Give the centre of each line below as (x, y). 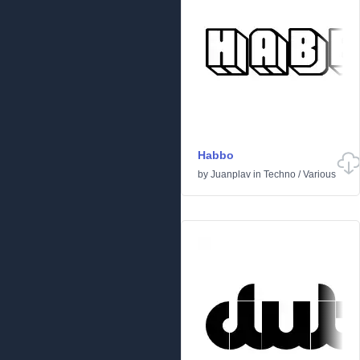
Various (319, 175)
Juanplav (231, 175)
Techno (280, 175)
